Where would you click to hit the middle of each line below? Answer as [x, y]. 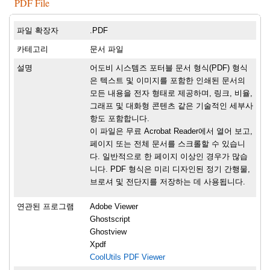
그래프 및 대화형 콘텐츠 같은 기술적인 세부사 [171, 106]
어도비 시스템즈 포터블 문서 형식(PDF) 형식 [169, 68]
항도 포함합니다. [120, 119]
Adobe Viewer [114, 207]
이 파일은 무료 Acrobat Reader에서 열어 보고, [171, 131]
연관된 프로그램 [46, 207]
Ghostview [108, 232]
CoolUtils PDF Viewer [127, 257]
